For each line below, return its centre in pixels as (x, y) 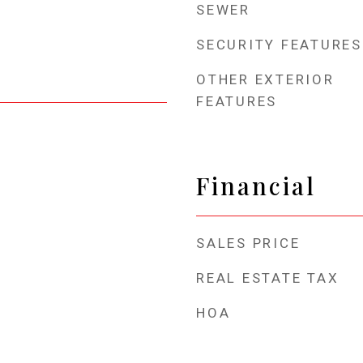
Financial (256, 185)
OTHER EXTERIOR (265, 79)
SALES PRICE (248, 243)
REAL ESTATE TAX (268, 278)
